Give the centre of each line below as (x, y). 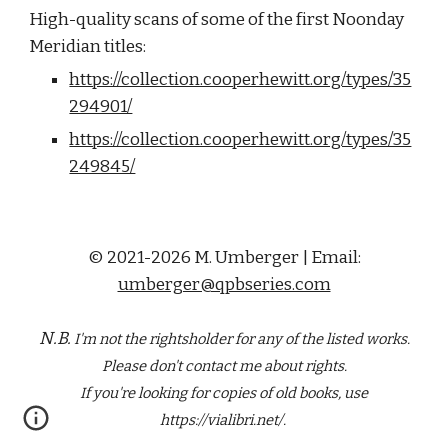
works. (387, 339)
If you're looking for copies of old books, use (224, 393)
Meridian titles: (88, 46)
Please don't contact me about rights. (224, 366)
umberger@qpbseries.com (224, 284)
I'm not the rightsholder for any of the (199, 339)
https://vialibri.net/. (224, 420)
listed (345, 339)
